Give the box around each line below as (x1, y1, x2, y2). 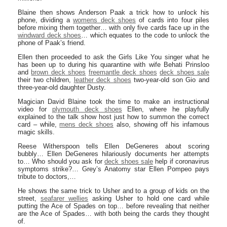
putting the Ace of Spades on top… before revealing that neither (18, 202, 209, 210)
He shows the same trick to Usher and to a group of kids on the (18, 187, 209, 195)
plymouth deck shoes (52, 105, 122, 113)
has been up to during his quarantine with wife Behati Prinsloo (18, 61, 209, 68)
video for (18, 105, 52, 113)
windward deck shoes (18, 31, 82, 39)
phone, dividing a (18, 16, 73, 24)
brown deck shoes (31, 68, 86, 76)
